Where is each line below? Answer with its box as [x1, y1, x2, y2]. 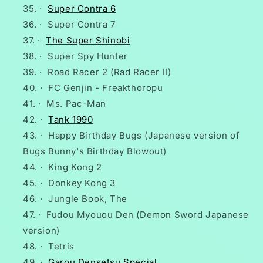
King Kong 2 [48, 161, 102, 173]
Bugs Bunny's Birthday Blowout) [23, 146, 167, 157]
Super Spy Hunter [48, 50, 128, 62]
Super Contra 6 [48, 3, 116, 15]
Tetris [48, 241, 75, 252]
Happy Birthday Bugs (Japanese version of [48, 130, 240, 141]
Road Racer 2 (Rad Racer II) [48, 66, 171, 78]
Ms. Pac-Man [46, 98, 106, 110]
